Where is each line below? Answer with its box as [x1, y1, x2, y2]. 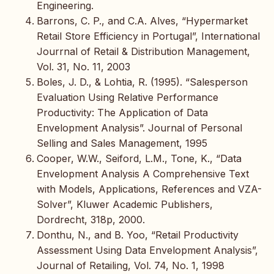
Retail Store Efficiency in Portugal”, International [37, 30, 260, 43]
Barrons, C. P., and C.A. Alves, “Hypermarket [37, 15, 248, 28]
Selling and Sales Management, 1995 [37, 137, 207, 150]
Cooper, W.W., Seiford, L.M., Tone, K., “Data [37, 152, 242, 165]
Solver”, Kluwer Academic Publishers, [37, 198, 213, 211]
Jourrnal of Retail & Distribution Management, [37, 45, 250, 58]
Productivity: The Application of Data [37, 106, 208, 119]
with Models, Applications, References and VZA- [37, 183, 262, 196]
